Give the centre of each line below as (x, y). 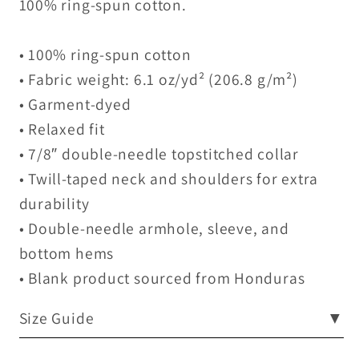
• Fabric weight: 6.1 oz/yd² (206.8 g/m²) (158, 79)
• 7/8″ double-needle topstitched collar (159, 153)
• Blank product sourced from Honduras (162, 278)
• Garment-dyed (75, 104)
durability (54, 203)
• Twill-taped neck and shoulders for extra (169, 178)
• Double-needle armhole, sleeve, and (154, 228)
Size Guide (56, 319)
